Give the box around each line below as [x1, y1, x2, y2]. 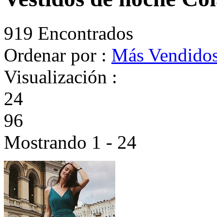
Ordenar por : [4, 44, 111, 65]
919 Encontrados [4, 22, 133, 44]
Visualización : [4, 66, 117, 87]
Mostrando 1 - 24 [4, 131, 137, 153]
